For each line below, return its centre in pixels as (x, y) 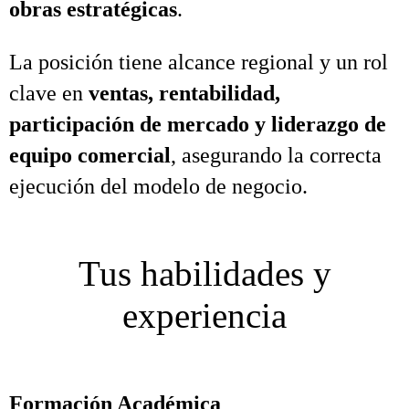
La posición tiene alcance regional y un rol (199, 62)
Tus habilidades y (204, 273)
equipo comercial (90, 155)
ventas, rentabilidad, (184, 93)
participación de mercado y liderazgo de (198, 124)
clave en (49, 93)
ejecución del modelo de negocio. (158, 186)
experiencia (204, 315)
